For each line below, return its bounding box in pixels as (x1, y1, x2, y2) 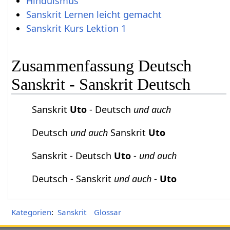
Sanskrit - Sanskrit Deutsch (11, 74, 191, 93)
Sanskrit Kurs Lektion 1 (26, 22, 126, 35)
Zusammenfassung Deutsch (11, 56, 192, 75)
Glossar (94, 207, 121, 218)
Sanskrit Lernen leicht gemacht (26, 8, 162, 21)
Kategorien (11, 207, 52, 218)
